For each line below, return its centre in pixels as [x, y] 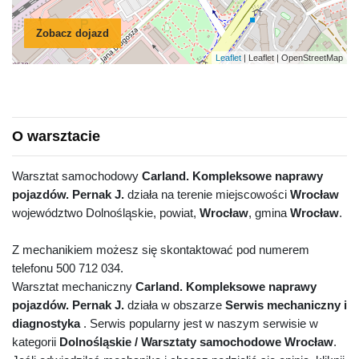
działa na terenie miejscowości [207, 195]
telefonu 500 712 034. [68, 268]
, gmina [269, 213]
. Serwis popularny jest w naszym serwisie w [199, 324]
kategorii [36, 342]
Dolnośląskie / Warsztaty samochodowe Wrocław [196, 342]
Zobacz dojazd [73, 33]
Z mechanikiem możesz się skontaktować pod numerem [161, 250]
